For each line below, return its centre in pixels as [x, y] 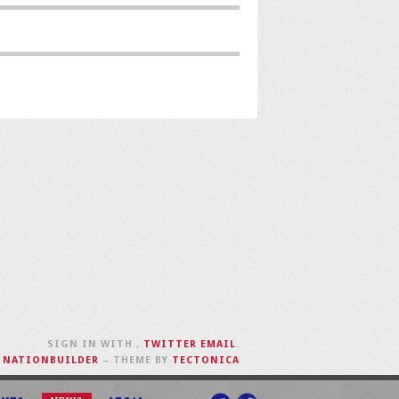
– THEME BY [135, 361]
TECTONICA [206, 361]
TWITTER [170, 345]
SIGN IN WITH [92, 345]
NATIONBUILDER [51, 361]
